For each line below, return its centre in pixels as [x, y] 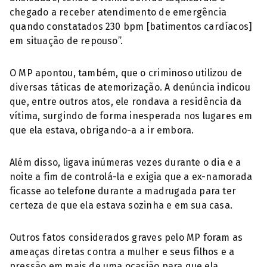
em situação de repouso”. [66, 41]
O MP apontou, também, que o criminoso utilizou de [126, 73]
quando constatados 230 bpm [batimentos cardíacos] [131, 27]
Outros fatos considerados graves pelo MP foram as [126, 237]
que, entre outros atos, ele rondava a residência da [126, 102]
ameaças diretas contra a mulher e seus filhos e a [122, 252]
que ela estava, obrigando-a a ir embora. [102, 130]
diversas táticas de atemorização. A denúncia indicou [130, 87]
